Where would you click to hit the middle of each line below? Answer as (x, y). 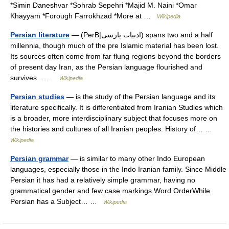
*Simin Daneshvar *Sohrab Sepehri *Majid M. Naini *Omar (104, 5)
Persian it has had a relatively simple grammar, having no (103, 180)
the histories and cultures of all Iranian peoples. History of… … (113, 129)
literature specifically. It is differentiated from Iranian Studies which (117, 107)
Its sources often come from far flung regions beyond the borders (116, 56)
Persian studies (37, 97)
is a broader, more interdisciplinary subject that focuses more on (114, 118)
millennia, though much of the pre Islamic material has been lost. (114, 45)
